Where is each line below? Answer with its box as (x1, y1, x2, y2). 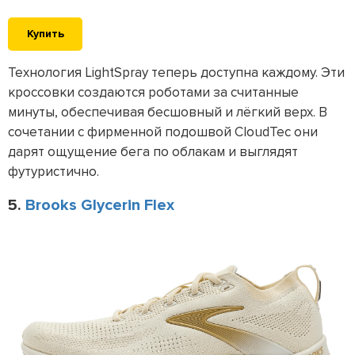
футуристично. (8, 162, 99, 180)
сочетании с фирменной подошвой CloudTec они (8, 123, 318, 140)
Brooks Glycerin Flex (25, 195, 174, 215)
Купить (26, 26, 64, 40)
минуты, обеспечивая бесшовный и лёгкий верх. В (8, 103, 327, 120)
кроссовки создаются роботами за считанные (8, 83, 299, 101)
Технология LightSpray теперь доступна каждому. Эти (8, 63, 345, 81)
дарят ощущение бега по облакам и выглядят (8, 143, 298, 160)
